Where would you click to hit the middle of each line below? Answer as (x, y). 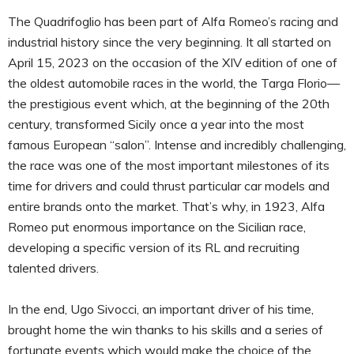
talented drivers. (53, 267)
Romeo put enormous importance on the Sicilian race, (157, 226)
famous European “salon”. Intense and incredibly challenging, (177, 144)
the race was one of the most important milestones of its (169, 165)
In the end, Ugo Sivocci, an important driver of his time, (161, 309)
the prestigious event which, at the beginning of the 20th (169, 103)
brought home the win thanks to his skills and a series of (166, 329)
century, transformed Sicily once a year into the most (156, 124)
